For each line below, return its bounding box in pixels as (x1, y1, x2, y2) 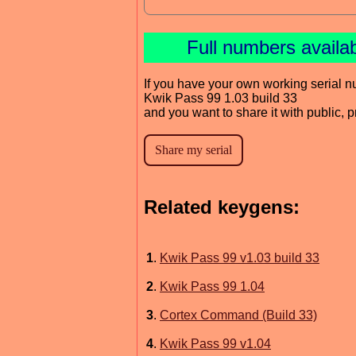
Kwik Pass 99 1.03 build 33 (144, 91, 297, 105)
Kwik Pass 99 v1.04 (160, 336, 271, 350)
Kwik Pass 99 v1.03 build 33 (160, 250, 319, 265)
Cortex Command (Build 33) (160, 308, 317, 322)
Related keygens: (144, 195, 300, 218)
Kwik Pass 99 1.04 (160, 279, 265, 293)
